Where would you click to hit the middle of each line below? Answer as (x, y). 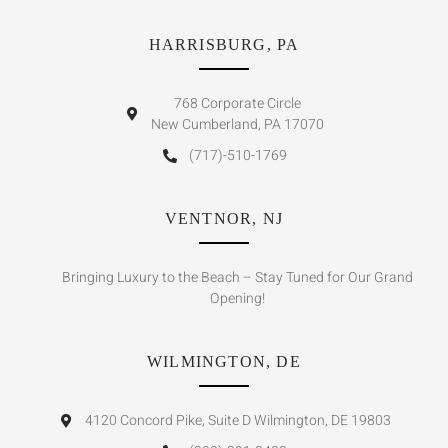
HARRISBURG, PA (224, 45)
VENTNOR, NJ (224, 219)
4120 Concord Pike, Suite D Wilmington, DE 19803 (237, 421)
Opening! (238, 299)
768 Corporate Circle (238, 104)
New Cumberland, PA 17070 (238, 125)
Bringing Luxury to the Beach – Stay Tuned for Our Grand (238, 278)
